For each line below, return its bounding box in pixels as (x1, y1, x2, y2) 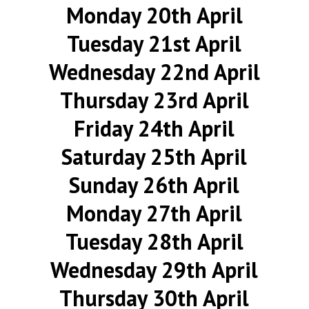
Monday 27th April (66, 199, 243, 228)
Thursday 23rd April (59, 86, 249, 114)
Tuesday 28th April (65, 227, 243, 256)
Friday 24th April (74, 114, 235, 143)
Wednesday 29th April (50, 255, 259, 284)
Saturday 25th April (61, 142, 248, 171)
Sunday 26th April (69, 170, 240, 199)
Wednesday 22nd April (48, 57, 260, 86)
